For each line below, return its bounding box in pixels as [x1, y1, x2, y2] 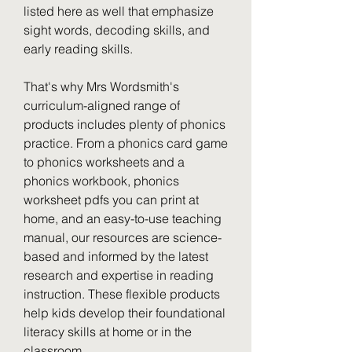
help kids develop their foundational [24, 305, 225, 321]
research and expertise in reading [24, 267, 214, 283]
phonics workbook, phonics [24, 173, 179, 189]
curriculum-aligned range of [24, 97, 180, 113]
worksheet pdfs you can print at [24, 192, 199, 207]
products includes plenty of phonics [24, 116, 225, 132]
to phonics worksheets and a [24, 154, 185, 170]
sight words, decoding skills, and [24, 22, 210, 38]
